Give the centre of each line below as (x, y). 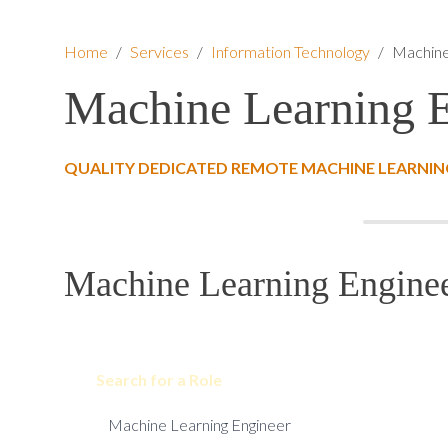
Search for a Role (159, 379)
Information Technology (290, 51)
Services (159, 51)
